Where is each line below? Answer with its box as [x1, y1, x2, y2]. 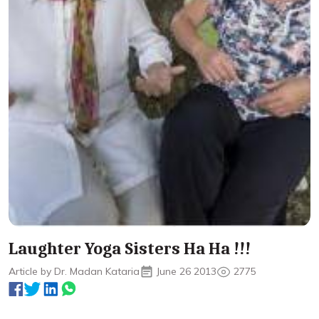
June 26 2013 [157, 265, 216, 278]
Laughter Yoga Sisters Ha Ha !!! [9, 239, 251, 258]
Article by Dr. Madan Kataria [9, 265, 140, 278]
